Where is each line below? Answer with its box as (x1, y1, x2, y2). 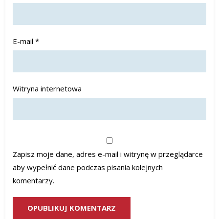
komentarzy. (13, 175, 55, 185)
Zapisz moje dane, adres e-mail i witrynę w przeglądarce (13, 149, 203, 159)
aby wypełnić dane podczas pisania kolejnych (13, 162, 163, 172)
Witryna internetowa (13, 84, 82, 93)
